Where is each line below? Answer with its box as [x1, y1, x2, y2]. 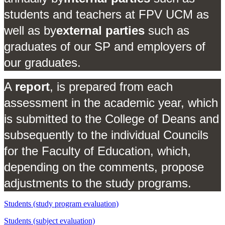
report [15, 79, 50, 93]
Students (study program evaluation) [4, 199, 119, 208]
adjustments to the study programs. [4, 176, 191, 190]
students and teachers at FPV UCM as [4, 7, 209, 21]
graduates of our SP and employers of [4, 39, 205, 53]
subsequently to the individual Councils [4, 128, 208, 142]
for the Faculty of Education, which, [4, 144, 191, 158]
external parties [56, 23, 145, 37]
